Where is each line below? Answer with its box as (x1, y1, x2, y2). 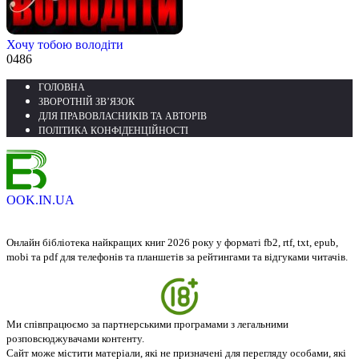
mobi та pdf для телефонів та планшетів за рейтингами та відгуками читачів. (6, 251, 348, 264)
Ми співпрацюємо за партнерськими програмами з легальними (6, 318, 288, 331)
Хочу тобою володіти (6, 38, 123, 52)
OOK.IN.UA (6, 193, 75, 208)
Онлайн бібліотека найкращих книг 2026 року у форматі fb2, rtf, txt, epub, (6, 236, 338, 249)
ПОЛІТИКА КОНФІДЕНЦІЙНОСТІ (38, 125, 188, 137)
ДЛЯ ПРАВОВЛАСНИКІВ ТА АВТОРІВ (38, 111, 207, 123)
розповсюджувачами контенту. (6, 333, 144, 345)
